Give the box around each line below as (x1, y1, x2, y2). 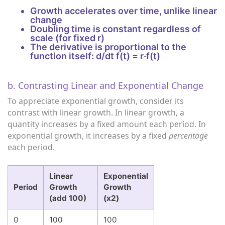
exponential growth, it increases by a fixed (8, 130, 169, 141)
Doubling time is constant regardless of (30, 23, 201, 34)
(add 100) (49, 193, 86, 203)
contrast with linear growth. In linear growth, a (8, 106, 184, 118)
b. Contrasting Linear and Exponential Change (8, 79, 203, 91)
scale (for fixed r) (30, 32, 104, 43)
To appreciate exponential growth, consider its (8, 95, 184, 106)
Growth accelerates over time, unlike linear (30, 5, 217, 16)
